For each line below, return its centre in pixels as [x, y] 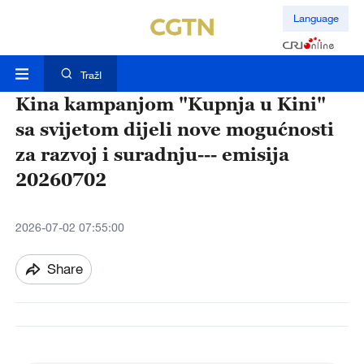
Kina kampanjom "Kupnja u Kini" [170, 104]
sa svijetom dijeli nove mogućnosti [174, 129]
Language [316, 18]
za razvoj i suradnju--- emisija [152, 154]
